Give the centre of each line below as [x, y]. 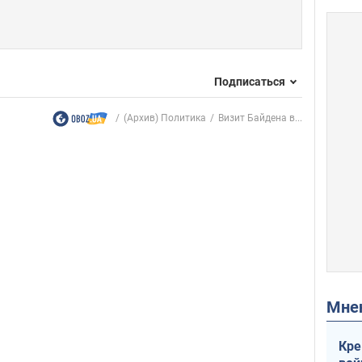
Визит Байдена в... [260, 118]
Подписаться [250, 81]
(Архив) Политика [165, 118]
